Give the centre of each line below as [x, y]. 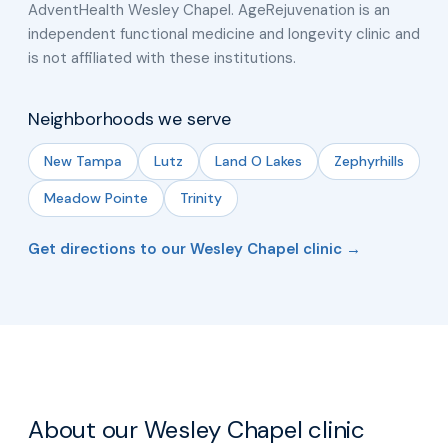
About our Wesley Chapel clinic [196, 429]
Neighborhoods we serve [130, 118]
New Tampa [83, 160]
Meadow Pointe [96, 197]
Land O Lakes [258, 160]
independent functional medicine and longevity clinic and [224, 33]
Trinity [201, 197]
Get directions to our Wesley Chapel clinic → [194, 248]
